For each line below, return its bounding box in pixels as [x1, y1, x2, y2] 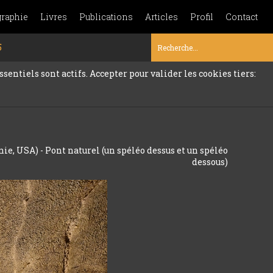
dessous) [191, 156, 228, 168]
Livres [40, 11, 67, 23]
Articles [145, 11, 178, 23]
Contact [225, 11, 258, 23]
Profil [190, 11, 213, 23]
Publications [79, 11, 133, 23]
